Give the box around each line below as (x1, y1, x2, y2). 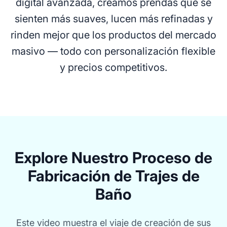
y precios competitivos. (60, 61, 167, 73)
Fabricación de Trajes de (27, 167, 200, 185)
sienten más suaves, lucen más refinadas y (14, 13, 213, 25)
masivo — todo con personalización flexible (12, 45, 215, 57)
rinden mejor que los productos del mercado (11, 29, 216, 41)
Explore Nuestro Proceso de (15, 148, 212, 167)
